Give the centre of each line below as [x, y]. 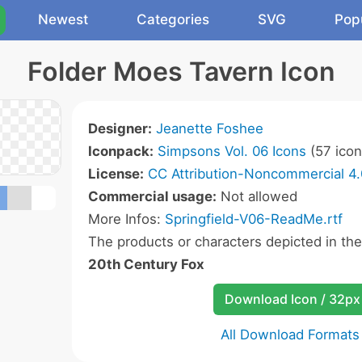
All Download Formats [290, 335]
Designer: [120, 128]
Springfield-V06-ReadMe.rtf [254, 219]
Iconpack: [121, 151]
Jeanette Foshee [210, 128]
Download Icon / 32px [292, 299]
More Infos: [126, 219]
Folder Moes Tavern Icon [181, 72]
